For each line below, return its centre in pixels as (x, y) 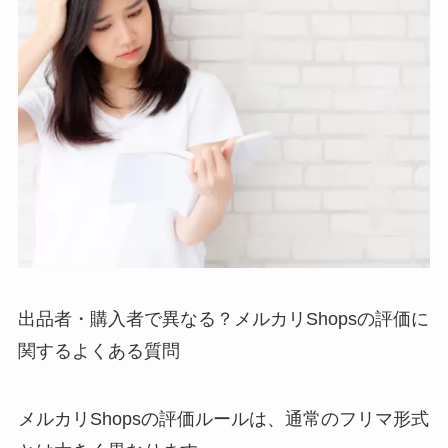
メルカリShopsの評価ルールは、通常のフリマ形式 (223, 419)
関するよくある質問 (98, 351)
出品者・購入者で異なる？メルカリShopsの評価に (223, 319)
